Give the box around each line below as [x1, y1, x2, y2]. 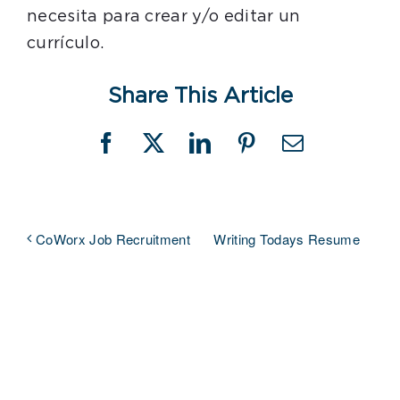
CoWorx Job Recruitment [36, 229, 191, 249]
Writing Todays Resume [213, 229, 360, 248]
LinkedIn [198, 141, 281, 163]
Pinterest [245, 141, 324, 163]
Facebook [104, 141, 192, 163]
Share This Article [107, 86, 293, 107]
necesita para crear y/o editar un [27, 9, 301, 25]
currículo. [27, 36, 104, 52]
